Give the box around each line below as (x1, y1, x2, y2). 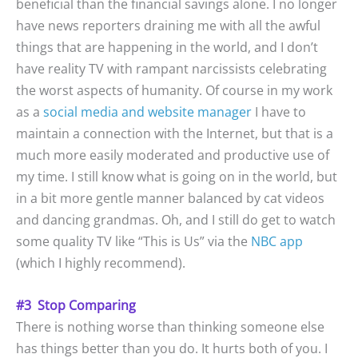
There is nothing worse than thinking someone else (16, 317, 324, 336)
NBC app (251, 233, 303, 251)
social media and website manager (43, 103, 252, 121)
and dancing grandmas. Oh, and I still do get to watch (16, 211, 336, 229)
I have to (252, 103, 306, 121)
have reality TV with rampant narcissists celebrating (16, 60, 327, 78)
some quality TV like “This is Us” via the (16, 233, 251, 251)
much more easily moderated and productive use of (16, 146, 329, 165)
